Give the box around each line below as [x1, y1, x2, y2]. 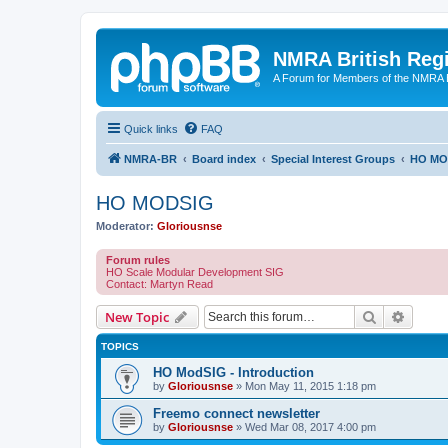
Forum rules [106, 254, 170, 266]
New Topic [105, 308, 169, 326]
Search [377, 307, 419, 325]
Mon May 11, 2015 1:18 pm [245, 380, 376, 392]
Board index [192, 152, 256, 165]
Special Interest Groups [271, 152, 395, 165]
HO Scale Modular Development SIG [106, 266, 284, 278]
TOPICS [101, 341, 139, 352]
